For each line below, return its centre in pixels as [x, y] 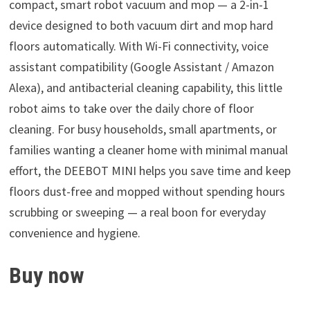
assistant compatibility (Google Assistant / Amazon [141, 67]
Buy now [46, 276]
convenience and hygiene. [74, 233]
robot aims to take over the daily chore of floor [131, 109]
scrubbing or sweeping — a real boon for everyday [137, 212]
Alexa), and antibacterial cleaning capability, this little [145, 88]
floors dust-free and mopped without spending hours [147, 192]
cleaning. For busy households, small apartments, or [143, 129]
